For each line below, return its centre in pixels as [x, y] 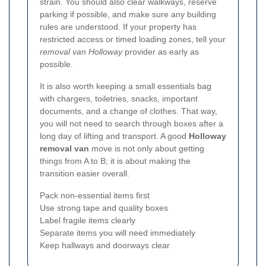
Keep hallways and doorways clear [105, 245]
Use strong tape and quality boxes [104, 208]
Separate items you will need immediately [118, 232]
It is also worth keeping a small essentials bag [126, 86]
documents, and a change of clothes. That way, [129, 111]
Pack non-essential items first [95, 195]
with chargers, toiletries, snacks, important [119, 98]
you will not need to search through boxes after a [132, 123]
